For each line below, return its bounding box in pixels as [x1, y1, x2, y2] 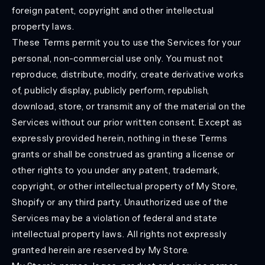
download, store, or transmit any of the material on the [12, 101, 247, 112]
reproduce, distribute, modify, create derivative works [12, 69, 244, 80]
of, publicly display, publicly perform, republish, [12, 85, 210, 96]
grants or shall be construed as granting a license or [12, 148, 235, 160]
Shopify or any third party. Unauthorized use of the [12, 196, 228, 208]
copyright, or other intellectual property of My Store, [12, 180, 238, 192]
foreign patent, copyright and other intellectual [12, 5, 214, 16]
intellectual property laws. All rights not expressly [12, 228, 227, 240]
